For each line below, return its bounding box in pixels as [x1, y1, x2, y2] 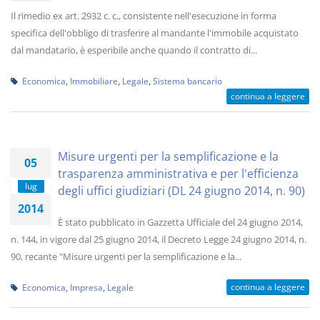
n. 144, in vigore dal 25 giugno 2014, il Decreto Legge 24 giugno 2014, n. [11, 233, 306, 246]
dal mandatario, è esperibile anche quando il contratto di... [11, 44, 257, 56]
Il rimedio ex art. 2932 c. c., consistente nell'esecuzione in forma [11, 9, 276, 22]
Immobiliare [70, 75, 118, 86]
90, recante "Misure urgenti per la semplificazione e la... [11, 250, 241, 263]
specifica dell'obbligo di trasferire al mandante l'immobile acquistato [11, 26, 299, 39]
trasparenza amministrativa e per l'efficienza [58, 166, 299, 181]
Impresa [70, 281, 103, 293]
